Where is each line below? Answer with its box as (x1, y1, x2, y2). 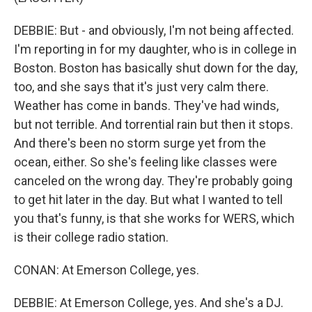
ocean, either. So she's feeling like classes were (14, 155, 277, 169)
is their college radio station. (14, 230, 169, 244)
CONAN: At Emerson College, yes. (14, 263, 199, 277)
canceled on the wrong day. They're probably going (14, 173, 292, 188)
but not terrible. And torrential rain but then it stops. (14, 117, 293, 132)
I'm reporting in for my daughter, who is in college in (14, 42, 297, 56)
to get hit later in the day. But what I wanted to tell (14, 192, 283, 207)
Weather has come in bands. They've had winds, (14, 98, 279, 113)
